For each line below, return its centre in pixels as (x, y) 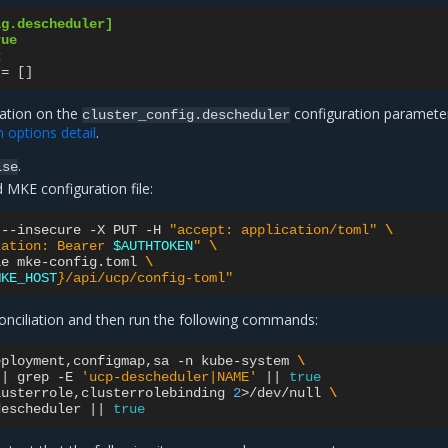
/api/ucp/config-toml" (149, 278)
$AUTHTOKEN (153, 246)
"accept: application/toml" (273, 230)
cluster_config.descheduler (186, 115)
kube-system (245, 361)
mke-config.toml (77, 262)
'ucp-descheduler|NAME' (169, 377)
